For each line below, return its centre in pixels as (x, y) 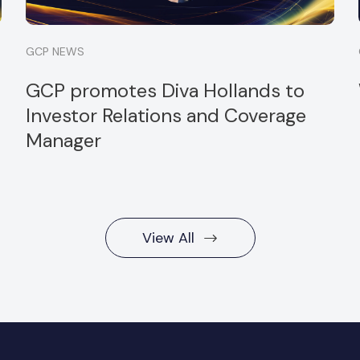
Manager (64, 140)
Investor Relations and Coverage (166, 115)
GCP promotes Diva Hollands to (166, 90)
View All (168, 238)
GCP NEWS (55, 51)
